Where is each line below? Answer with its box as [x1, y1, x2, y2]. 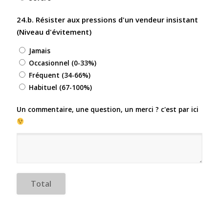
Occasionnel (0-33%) [28, 58, 96, 67]
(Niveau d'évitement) [16, 27, 91, 37]
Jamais [28, 45, 50, 55]
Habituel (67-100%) [28, 82, 92, 92]
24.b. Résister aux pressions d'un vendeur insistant [16, 15, 198, 25]
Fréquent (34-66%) [28, 70, 90, 80]
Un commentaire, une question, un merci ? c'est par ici [16, 104, 198, 114]
